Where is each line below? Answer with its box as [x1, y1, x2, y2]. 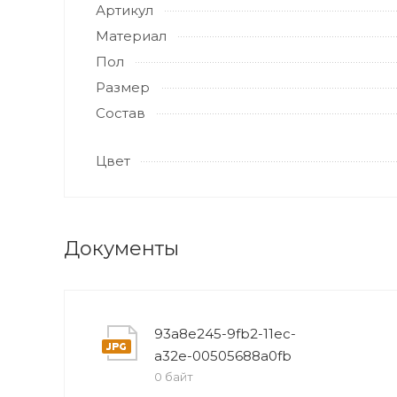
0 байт [154, 370, 193, 384]
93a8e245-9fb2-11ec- [154, 325, 296, 342]
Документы [64, 237, 179, 261]
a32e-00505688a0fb [154, 347, 292, 364]
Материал [96, 27, 167, 44]
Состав [96, 105, 145, 121]
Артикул [96, 2, 153, 19]
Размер [96, 79, 150, 96]
